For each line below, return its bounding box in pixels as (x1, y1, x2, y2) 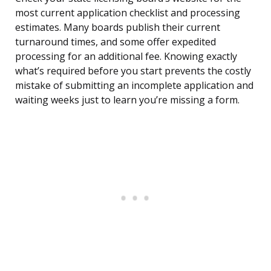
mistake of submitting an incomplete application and (15, 79, 253, 93)
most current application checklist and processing (15, 6, 240, 20)
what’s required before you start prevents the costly (15, 64, 251, 78)
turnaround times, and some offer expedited (15, 35, 216, 49)
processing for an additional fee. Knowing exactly (15, 50, 237, 64)
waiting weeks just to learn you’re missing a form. (15, 93, 240, 107)
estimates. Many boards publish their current (15, 21, 220, 34)
